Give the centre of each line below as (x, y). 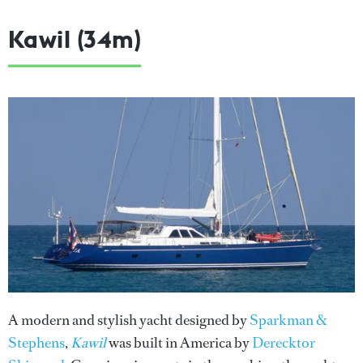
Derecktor (284, 342)
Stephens (36, 342)
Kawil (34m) (75, 38)
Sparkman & (288, 320)
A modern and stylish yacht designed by (129, 320)
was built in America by (179, 342)
